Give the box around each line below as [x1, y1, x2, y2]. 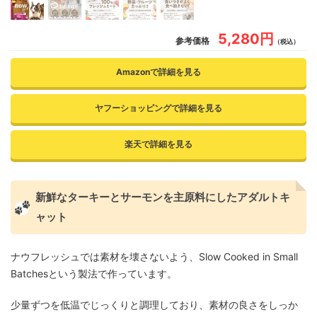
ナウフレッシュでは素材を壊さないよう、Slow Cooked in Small [11, 250, 298, 263]
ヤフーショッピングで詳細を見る [95, 103, 222, 114]
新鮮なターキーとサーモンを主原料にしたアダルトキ [35, 190, 290, 204]
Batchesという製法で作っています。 [11, 267, 177, 280]
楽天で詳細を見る [125, 139, 192, 150]
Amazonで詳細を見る [116, 67, 201, 78]
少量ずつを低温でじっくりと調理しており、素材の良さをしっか [11, 299, 298, 311]
